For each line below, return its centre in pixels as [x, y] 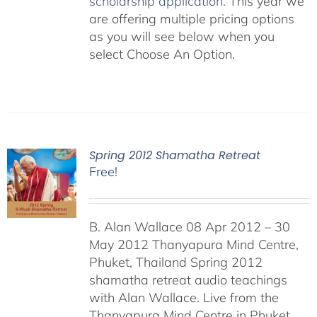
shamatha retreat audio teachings [188, 279]
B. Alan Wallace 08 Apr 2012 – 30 [189, 226]
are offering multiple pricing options [191, 18]
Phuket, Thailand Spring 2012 [175, 262]
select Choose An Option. [162, 54]
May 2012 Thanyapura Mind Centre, [194, 244]
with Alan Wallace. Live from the [184, 297]
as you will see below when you [181, 36]
